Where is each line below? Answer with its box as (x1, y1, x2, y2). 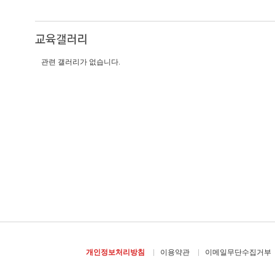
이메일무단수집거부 (204, 248, 271, 257)
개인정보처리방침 (85, 248, 145, 257)
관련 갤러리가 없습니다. (41, 58, 120, 66)
